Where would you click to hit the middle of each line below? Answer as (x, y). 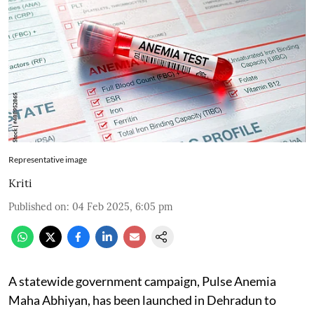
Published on (37, 206)
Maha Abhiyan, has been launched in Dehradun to (142, 300)
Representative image (48, 159)
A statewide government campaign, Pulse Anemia (142, 281)
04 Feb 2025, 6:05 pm (123, 206)
